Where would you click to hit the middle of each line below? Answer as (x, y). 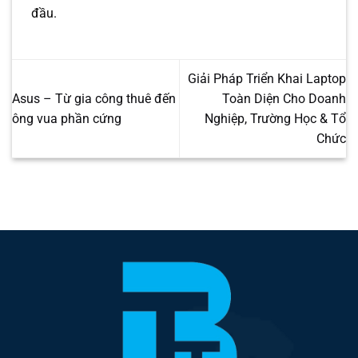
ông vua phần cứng (67, 119)
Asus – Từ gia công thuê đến (94, 99)
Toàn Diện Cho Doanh (284, 99)
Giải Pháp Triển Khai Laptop (267, 79)
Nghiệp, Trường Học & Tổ (275, 119)
